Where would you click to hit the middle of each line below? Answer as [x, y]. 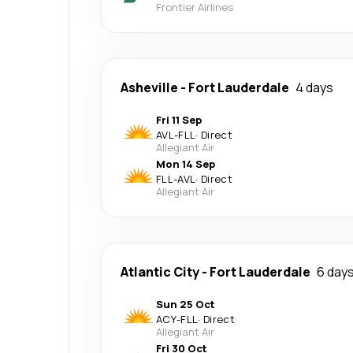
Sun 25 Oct [186, 304]
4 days [314, 87]
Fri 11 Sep [179, 119]
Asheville [149, 87]
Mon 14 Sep [186, 163]
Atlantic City [160, 271]
